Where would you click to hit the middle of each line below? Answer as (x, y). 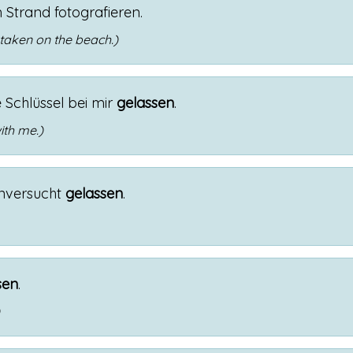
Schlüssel (35, 103)
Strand (28, 12)
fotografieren (97, 12)
